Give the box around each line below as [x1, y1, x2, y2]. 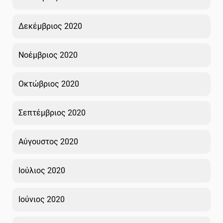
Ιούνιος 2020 [18, 194, 65, 204]
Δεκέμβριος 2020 [18, 21, 82, 31]
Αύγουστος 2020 [18, 136, 78, 146]
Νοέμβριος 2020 [18, 50, 78, 60]
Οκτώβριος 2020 [18, 79, 79, 89]
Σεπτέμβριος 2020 [18, 108, 86, 117]
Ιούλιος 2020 [18, 165, 65, 175]
